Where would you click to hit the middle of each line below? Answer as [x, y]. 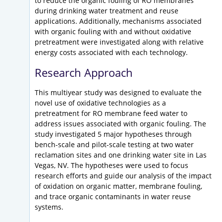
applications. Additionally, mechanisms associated [118, 21]
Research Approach [84, 73]
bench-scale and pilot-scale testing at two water [114, 145]
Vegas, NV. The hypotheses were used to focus [111, 166]
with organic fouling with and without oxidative [113, 32]
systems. [49, 207]
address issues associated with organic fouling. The [120, 124]
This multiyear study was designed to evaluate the [118, 93]
